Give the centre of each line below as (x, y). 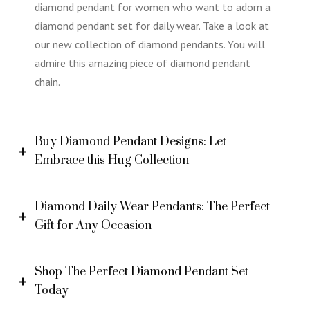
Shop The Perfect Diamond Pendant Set (142, 272)
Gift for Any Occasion (93, 226)
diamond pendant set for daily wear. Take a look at (152, 26)
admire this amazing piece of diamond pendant (143, 63)
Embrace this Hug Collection (112, 161)
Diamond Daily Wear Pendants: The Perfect (152, 207)
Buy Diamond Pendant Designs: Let (130, 142)
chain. (47, 82)
